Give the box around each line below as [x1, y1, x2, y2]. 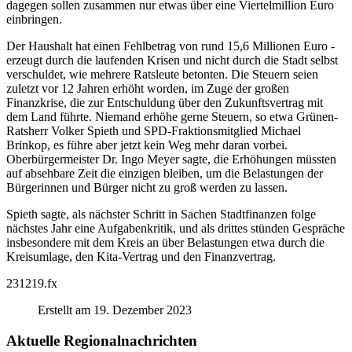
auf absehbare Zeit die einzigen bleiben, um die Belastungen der [6, 166, 323, 180]
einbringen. [6, 12, 62, 26]
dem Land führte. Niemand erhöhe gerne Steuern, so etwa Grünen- [6, 109, 338, 123]
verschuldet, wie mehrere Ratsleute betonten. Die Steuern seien [6, 67, 318, 81]
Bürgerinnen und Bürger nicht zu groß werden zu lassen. [6, 180, 288, 194]
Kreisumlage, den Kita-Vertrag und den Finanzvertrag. [6, 249, 276, 263]
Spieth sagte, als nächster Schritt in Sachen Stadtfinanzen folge [6, 207, 316, 221]
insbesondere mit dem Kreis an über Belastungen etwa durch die [6, 235, 324, 249]
